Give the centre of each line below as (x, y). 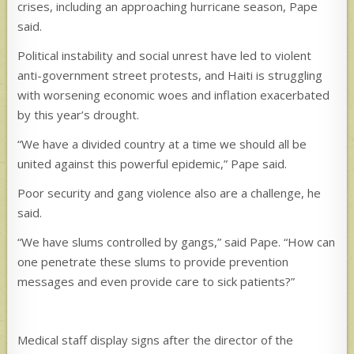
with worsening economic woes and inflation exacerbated (174, 94)
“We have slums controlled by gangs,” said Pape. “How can (177, 241)
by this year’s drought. (79, 114)
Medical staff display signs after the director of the (156, 339)
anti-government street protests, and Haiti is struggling (170, 75)
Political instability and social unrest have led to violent (165, 55)
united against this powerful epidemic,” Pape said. (153, 163)
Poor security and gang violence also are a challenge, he (169, 192)
